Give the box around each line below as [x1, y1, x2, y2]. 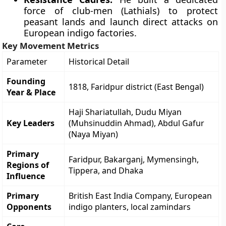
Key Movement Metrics [2, 40, 99, 51]
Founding [7, 76, 46, 87]
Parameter [7, 56, 48, 67]
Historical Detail [69, 56, 130, 67]
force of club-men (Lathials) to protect [24, 5, 218, 17]
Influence [7, 171, 45, 182]
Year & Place [7, 87, 56, 98]
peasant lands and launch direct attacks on [24, 16, 218, 28]
